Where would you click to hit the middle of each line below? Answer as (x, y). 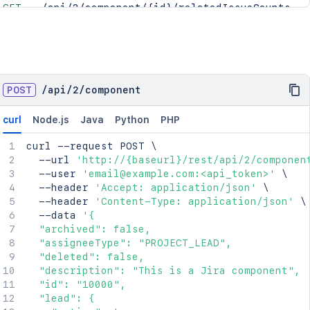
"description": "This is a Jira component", (163, 271)
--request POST (101, 146)
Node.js (51, 120)
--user (54, 174)
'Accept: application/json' (175, 188)
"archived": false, (88, 229)
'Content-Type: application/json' (194, 201)
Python (132, 120)
